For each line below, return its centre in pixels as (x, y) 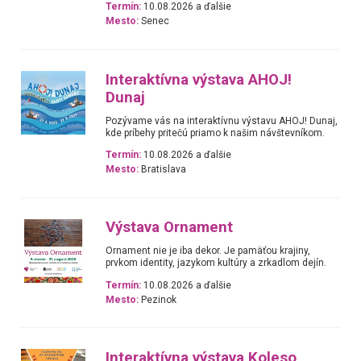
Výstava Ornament (170, 228)
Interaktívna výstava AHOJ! (199, 79)
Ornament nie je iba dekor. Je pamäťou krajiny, (208, 251)
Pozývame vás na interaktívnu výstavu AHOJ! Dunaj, (222, 120)
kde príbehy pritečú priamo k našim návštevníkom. (216, 133)
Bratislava (163, 169)
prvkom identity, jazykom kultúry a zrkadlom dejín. (216, 263)
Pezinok (158, 299)
